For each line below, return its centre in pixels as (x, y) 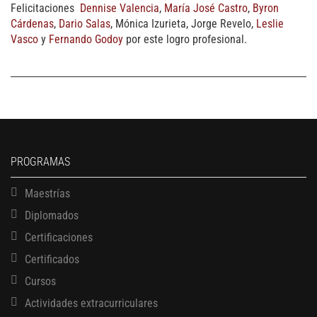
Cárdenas (32, 23)
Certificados (52, 259)
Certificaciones (59, 237)
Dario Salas (85, 23)
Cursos (40, 281)
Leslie (270, 23)
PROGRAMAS (40, 161)
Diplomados (52, 215)
